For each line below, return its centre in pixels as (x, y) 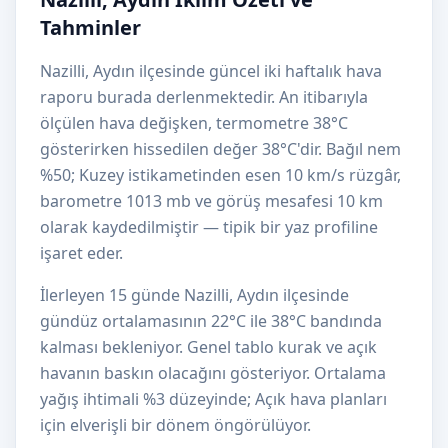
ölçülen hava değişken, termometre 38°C (194, 123)
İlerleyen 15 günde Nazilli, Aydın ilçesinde (194, 295)
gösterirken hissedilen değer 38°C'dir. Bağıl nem (220, 149)
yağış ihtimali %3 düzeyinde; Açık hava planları (213, 399)
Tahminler (90, 27)
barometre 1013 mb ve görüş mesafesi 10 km (211, 201)
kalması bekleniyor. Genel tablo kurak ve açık (208, 347)
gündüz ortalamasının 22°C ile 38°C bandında (211, 321)
